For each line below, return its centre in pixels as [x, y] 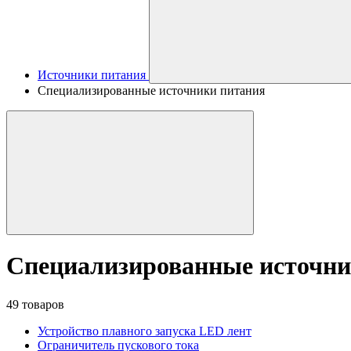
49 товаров [35, 304]
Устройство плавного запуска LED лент [145, 331]
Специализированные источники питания [151, 90]
